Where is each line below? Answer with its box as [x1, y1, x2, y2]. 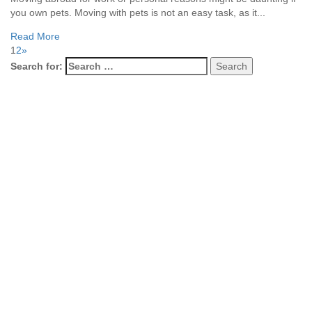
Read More [10, 30, 60, 42]
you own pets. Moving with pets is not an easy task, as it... [10, 6, 265, 18]
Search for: [10, 60, 63, 72]
